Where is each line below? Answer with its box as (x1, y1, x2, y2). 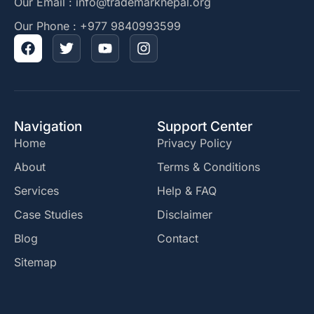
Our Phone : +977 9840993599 (14, 19, 181, 34)
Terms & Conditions (157, 160, 260, 175)
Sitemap (14, 255, 57, 270)
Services (14, 184, 59, 198)
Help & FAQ (157, 184, 217, 198)
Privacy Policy (157, 136, 232, 151)
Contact (157, 231, 198, 246)
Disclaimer (157, 207, 212, 222)
